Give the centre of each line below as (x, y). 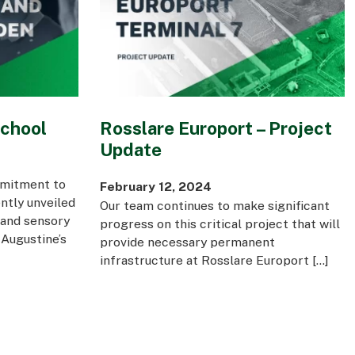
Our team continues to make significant (214, 206)
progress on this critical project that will (219, 224)
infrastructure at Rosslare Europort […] (214, 260)
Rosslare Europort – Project (216, 128)
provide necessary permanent (187, 242)
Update (130, 150)
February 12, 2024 (155, 187)
